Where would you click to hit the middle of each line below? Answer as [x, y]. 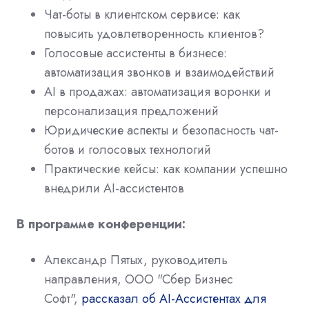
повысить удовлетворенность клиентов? [154, 33]
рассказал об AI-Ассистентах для [174, 298]
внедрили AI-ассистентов [114, 188]
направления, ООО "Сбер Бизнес [139, 279]
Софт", [63, 298]
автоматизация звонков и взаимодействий [159, 72]
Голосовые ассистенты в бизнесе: [136, 53]
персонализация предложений [131, 111]
